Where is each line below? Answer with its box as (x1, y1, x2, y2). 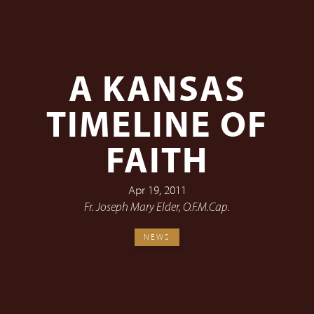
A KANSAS (68, 73, 246, 110)
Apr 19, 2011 (128, 182, 186, 197)
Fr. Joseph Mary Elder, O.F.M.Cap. (84, 201, 230, 214)
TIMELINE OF (46, 109, 268, 146)
